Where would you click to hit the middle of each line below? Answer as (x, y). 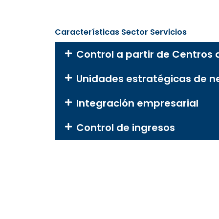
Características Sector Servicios (121, 32)
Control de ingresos (126, 128)
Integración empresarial (137, 103)
